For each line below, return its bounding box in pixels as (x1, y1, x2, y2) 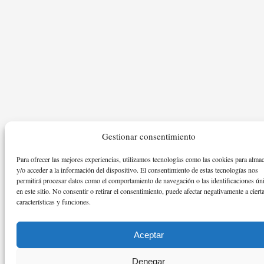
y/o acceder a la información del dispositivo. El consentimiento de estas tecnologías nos (16, 165, 258, 174)
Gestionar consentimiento (101, 130, 196, 142)
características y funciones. (16, 197, 91, 206)
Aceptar (133, 229, 164, 240)
